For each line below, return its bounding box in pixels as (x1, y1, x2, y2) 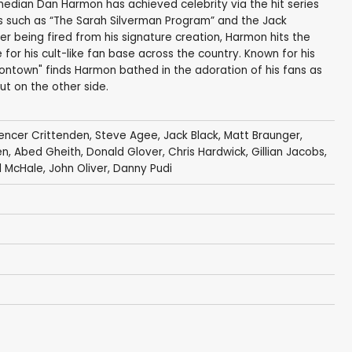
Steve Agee (94, 128, 158, 144)
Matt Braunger (223, 128, 300, 144)
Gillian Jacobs (251, 145, 324, 160)
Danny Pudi (112, 161, 172, 177)
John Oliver (48, 161, 108, 177)
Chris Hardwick (167, 145, 246, 160)
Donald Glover (86, 145, 163, 160)
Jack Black (163, 128, 218, 144)
